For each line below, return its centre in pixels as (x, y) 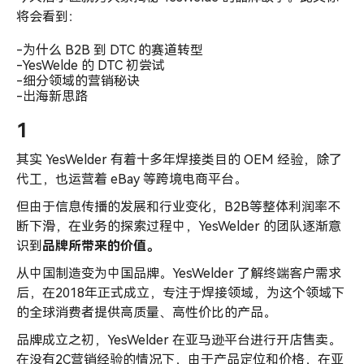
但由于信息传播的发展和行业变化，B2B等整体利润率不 (178, 207)
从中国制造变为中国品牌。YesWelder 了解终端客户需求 (179, 274)
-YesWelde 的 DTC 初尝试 (91, 65)
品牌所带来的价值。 (101, 246)
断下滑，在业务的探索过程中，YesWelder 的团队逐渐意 (179, 227)
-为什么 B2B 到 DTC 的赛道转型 (110, 50)
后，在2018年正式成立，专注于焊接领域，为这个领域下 (180, 293)
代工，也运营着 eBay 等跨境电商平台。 (132, 180)
